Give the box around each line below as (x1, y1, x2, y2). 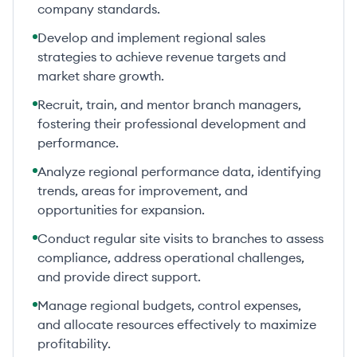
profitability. (37, 335, 111, 351)
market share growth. (37, 68, 164, 84)
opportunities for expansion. (37, 202, 205, 218)
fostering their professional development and (37, 116, 306, 131)
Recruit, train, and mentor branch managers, (37, 96, 301, 112)
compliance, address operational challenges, (37, 249, 304, 265)
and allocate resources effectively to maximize (37, 316, 316, 332)
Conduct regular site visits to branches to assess (37, 230, 324, 246)
